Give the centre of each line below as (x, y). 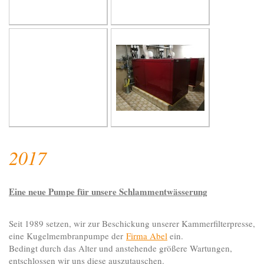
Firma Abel (147, 236)
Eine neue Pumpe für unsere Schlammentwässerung (108, 192)
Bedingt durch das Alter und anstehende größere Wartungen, (121, 248)
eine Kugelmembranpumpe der (67, 236)
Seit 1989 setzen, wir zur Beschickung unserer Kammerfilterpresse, (132, 224)
